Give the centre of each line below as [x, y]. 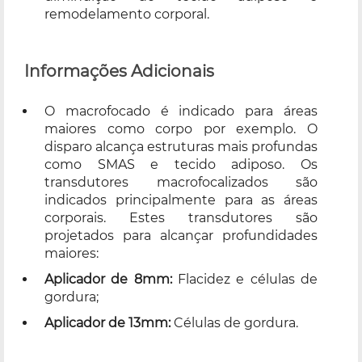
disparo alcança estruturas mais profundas [181, 146]
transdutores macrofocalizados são [181, 182]
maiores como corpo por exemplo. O [181, 128]
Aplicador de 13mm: [109, 322]
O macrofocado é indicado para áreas [181, 111]
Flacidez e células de [248, 279]
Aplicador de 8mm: [111, 279]
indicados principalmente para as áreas [181, 200]
